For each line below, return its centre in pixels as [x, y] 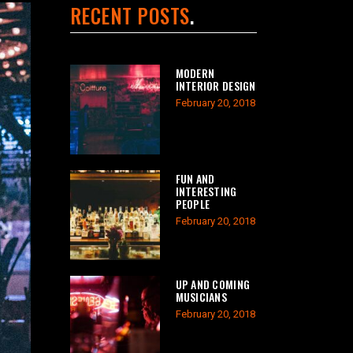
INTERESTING [206, 191]
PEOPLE [193, 204]
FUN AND [195, 178]
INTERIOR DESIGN [216, 85]
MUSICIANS [201, 297]
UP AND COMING [213, 284]
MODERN [195, 73]
